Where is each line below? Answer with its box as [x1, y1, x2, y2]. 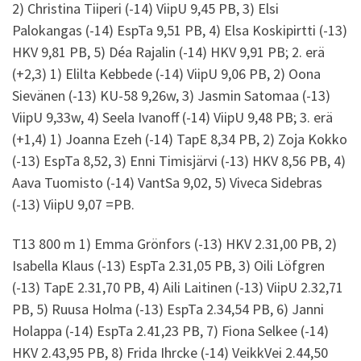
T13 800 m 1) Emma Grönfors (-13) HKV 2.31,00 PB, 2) [12, 234, 337, 254]
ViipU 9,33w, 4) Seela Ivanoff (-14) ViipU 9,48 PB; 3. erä [12, 107, 333, 127]
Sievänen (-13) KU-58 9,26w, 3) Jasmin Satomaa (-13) [12, 85, 330, 105]
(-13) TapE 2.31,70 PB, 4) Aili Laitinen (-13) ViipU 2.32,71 [12, 278, 343, 297]
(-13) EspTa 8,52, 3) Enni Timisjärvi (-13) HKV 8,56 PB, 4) [12, 151, 346, 170]
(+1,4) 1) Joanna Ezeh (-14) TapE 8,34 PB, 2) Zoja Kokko [12, 129, 347, 148]
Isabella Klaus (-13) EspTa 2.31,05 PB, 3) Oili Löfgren [12, 256, 325, 276]
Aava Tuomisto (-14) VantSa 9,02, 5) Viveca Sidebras [12, 172, 322, 192]
